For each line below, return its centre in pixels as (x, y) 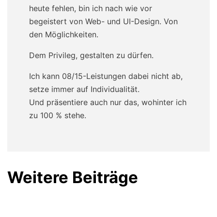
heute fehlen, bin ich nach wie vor (91, 8)
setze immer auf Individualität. (84, 89)
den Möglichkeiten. (64, 34)
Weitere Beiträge (73, 177)
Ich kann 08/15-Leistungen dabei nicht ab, (106, 76)
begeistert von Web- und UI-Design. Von (103, 21)
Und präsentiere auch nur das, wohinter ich (108, 102)
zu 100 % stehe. (58, 115)
